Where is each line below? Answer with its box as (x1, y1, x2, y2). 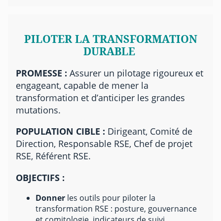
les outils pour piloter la (65, 192, 155, 203)
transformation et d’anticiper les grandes (16, 91, 185, 104)
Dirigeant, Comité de (105, 125, 192, 138)
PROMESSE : (16, 66, 67, 79)
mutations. (16, 103, 61, 116)
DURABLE (83, 44, 135, 59)
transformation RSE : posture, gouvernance (36, 203, 197, 214)
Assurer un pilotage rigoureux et (67, 66, 203, 79)
